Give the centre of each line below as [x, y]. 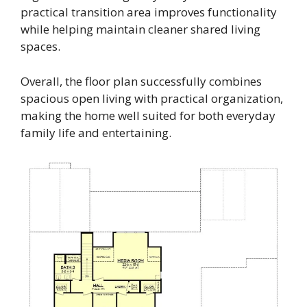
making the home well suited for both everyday [148, 115]
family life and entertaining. [96, 132]
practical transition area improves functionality [149, 12]
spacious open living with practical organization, [152, 98]
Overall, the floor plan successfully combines [141, 81]
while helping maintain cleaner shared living [140, 29]
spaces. [40, 47]
